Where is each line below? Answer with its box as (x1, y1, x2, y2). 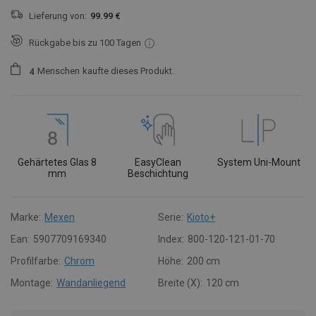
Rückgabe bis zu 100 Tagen (29, 37, 141, 48)
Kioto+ (187, 211, 215, 223)
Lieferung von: (29, 11, 87, 22)
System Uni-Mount (217, 156, 300, 168)
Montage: (11, 276, 53, 288)
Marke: (11, 211, 41, 223)
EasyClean (134, 156, 181, 168)
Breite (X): (158, 276, 202, 288)
